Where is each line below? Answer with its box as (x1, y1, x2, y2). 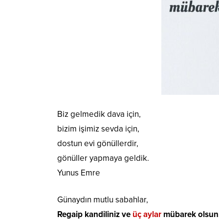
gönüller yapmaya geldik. (57, 153, 149, 164)
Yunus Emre (57, 168, 100, 178)
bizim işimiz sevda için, (57, 124, 139, 134)
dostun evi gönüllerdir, (57, 138, 138, 149)
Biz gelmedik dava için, (57, 109, 141, 120)
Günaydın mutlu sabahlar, (57, 195, 148, 205)
